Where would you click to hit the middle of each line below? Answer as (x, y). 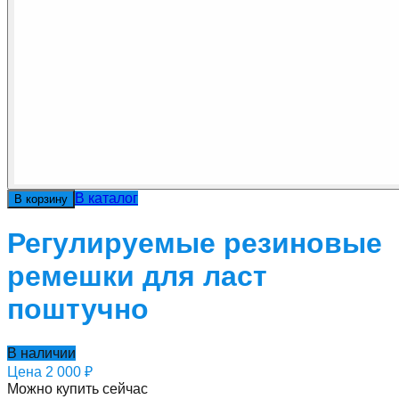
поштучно (78, 309)
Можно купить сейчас (77, 388)
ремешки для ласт (137, 277)
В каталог (106, 198)
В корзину (41, 199)
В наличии (41, 353)
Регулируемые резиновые (195, 244)
